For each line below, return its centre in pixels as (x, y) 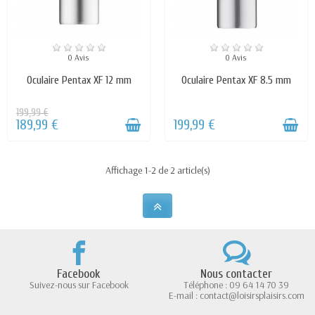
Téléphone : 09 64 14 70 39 (236, 285)
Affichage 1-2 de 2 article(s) (157, 171)
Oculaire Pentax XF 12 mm (79, 80)
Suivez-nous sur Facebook (79, 285)
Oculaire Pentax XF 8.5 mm (236, 80)
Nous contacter (236, 274)
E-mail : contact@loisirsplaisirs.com (236, 296)
